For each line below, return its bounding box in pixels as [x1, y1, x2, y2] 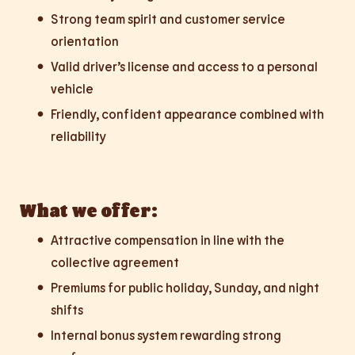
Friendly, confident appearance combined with [51, 106, 324, 122]
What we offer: [19, 198, 158, 222]
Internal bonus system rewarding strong [51, 327, 281, 343]
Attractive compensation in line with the [51, 232, 284, 248]
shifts [51, 302, 83, 318]
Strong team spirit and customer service [51, 11, 285, 27]
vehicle [51, 81, 94, 97]
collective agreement [51, 254, 179, 270]
